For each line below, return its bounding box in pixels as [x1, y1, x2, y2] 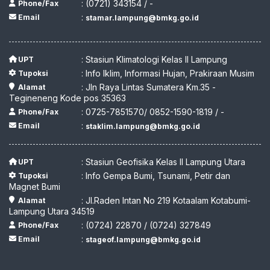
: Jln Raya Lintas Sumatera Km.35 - [81, 81, 216, 92]
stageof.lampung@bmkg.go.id [85, 234, 201, 244]
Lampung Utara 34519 [9, 206, 95, 216]
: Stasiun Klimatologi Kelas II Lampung [81, 54, 227, 64]
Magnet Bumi [9, 181, 60, 192]
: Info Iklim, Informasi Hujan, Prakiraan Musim [81, 67, 254, 78]
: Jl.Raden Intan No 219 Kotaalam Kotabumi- [81, 195, 251, 206]
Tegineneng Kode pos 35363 [9, 92, 126, 103]
